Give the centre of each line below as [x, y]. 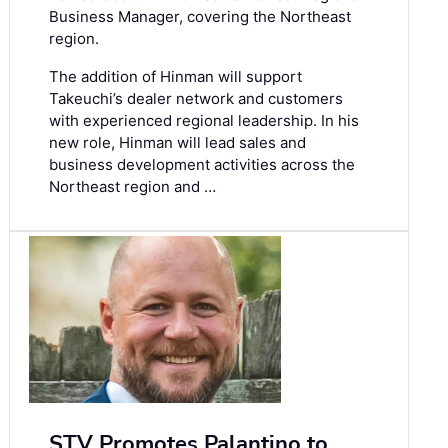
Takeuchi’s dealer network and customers [196, 98]
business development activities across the [202, 164]
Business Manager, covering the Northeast [200, 16]
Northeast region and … [132, 186]
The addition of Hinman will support [175, 76]
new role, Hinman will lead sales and [177, 142]
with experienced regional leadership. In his [204, 120]
